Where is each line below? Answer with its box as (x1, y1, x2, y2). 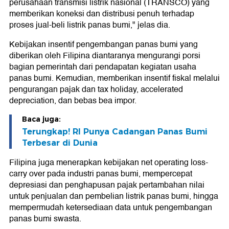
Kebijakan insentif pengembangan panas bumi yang (9, 38, 198, 52)
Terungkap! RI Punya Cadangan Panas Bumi (22, 127, 208, 137)
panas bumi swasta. (9, 212, 81, 226)
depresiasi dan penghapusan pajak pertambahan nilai (9, 178, 204, 192)
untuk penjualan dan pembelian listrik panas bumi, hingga (9, 190, 218, 203)
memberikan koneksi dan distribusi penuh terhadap (9, 7, 194, 21)
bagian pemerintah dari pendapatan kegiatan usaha (9, 60, 196, 74)
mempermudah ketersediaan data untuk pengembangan (9, 201, 212, 215)
